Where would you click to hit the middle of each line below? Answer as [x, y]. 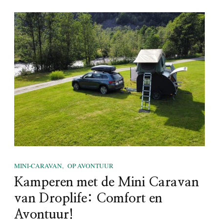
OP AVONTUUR [90, 166]
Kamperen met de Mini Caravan [107, 182]
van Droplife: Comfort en [88, 198]
